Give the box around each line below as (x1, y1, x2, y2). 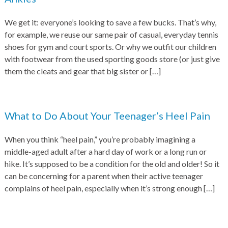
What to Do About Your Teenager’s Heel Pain (4, 109, 210, 122)
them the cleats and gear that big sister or (4, 66, 150, 76)
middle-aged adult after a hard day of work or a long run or (4, 147, 207, 156)
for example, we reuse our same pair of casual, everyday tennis (4, 30, 218, 39)
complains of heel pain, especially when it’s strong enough (4, 183, 204, 193)
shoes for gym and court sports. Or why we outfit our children (4, 42, 216, 51)
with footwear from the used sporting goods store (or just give (4, 54, 220, 64)
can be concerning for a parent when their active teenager (4, 171, 203, 181)
